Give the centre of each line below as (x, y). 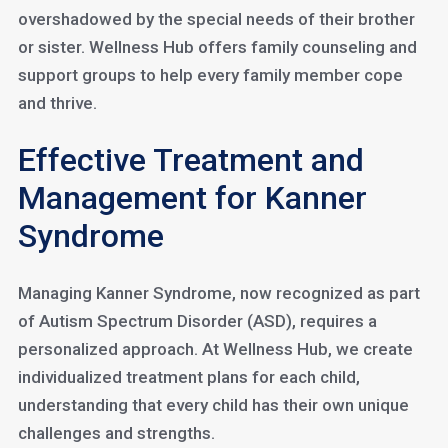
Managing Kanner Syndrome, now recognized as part (218, 293)
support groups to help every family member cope (210, 75)
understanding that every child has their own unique (213, 405)
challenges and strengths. (116, 433)
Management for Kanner (192, 198)
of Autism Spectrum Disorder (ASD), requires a (197, 321)
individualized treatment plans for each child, (188, 377)
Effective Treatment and (190, 160)
